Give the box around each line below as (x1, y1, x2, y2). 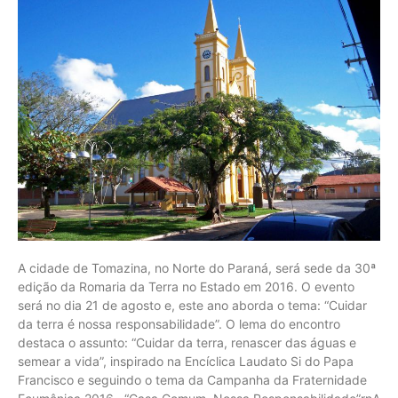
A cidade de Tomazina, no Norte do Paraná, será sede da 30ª (18, 259, 376, 275)
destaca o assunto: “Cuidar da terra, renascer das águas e (18, 334, 356, 350)
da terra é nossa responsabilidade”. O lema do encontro (18, 315, 340, 331)
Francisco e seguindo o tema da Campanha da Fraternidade (18, 371, 367, 387)
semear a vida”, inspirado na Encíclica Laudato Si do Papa (18, 353, 354, 369)
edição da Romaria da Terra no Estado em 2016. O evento (18, 278, 354, 294)
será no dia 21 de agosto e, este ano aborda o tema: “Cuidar (18, 297, 367, 313)
